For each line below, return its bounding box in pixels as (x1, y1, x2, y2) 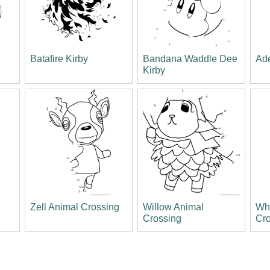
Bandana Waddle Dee (142, 54, 237, 64)
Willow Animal (142, 201, 204, 212)
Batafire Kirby (30, 54, 88, 64)
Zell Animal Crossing (30, 201, 119, 212)
